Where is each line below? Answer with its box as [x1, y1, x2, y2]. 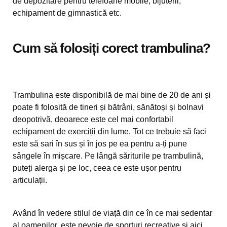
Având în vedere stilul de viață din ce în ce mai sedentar [13, 209, 212, 217]
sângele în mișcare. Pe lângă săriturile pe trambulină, [13, 152, 203, 160]
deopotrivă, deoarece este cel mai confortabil [13, 115, 173, 124]
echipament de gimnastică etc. [13, 9, 122, 17]
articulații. [13, 176, 47, 184]
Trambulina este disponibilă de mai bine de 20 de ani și [13, 91, 211, 99]
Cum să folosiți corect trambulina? [13, 41, 210, 56]
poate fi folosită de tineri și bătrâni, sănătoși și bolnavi [13, 103, 204, 111]
